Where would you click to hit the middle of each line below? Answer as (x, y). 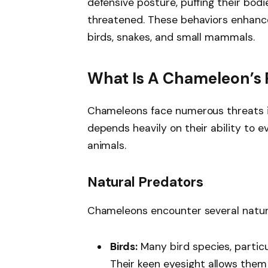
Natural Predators (145, 182)
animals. (107, 145)
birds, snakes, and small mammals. (171, 37)
